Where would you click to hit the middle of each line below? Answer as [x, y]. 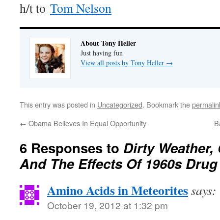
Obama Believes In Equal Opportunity [86, 123]
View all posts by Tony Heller [123, 62]
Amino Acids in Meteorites [118, 190]
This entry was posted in [58, 104]
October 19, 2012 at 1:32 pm [108, 205]
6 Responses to [71, 147]
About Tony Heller [108, 43]
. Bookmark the [167, 104]
